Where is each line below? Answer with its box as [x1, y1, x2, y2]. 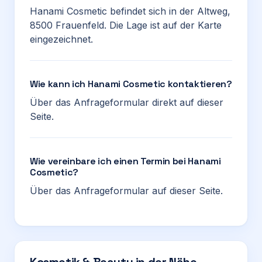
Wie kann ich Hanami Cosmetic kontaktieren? [30, 78, 232, 90]
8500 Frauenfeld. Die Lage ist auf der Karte [30, 19, 222, 31]
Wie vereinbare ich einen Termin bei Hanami [30, 155, 221, 167]
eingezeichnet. [30, 33, 93, 45]
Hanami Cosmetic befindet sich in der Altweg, [30, 5, 230, 17]
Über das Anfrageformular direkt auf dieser [30, 96, 223, 108]
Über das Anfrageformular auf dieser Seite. [30, 185, 223, 196]
